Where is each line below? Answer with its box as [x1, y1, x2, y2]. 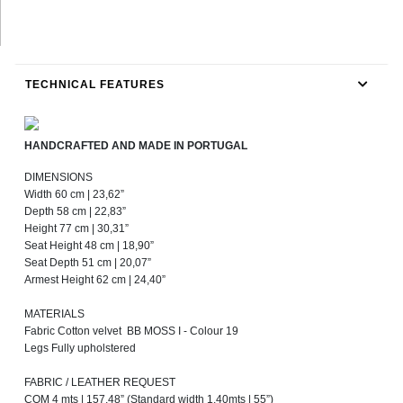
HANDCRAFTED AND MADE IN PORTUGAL [24, 139, 247, 153]
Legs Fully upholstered [24, 342, 136, 355]
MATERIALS [24, 308, 85, 321]
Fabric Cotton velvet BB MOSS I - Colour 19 [24, 325, 238, 338]
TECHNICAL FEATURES [25, 78, 165, 92]
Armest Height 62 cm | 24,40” [24, 273, 166, 287]
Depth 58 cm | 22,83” [24, 205, 126, 219]
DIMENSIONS [24, 171, 93, 184]
